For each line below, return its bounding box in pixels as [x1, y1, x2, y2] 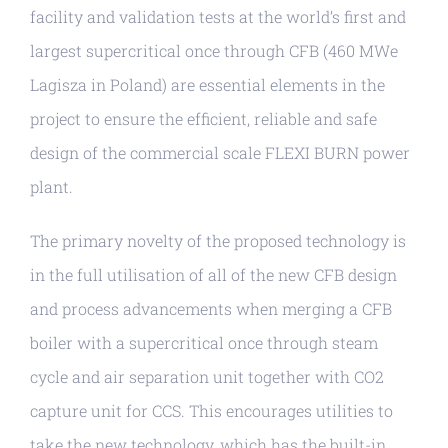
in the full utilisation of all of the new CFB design [30, 263, 397, 285]
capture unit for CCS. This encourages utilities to [30, 399, 393, 421]
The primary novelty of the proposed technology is [30, 229, 406, 251]
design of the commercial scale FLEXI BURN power [30, 141, 410, 163]
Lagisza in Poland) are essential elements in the [30, 73, 385, 95]
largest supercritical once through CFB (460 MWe [30, 39, 398, 61]
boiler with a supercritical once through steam [30, 331, 378, 353]
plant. [30, 175, 73, 197]
